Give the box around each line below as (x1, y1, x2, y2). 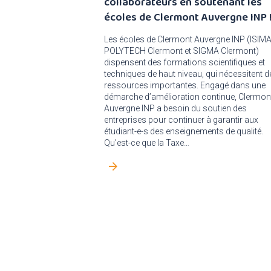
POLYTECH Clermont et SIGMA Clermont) (104, 46, 259, 56)
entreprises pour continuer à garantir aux (104, 115, 258, 125)
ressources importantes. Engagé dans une (104, 80, 266, 90)
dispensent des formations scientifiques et (104, 57, 265, 67)
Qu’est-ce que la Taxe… (104, 138, 189, 148)
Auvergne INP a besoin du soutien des (104, 103, 247, 113)
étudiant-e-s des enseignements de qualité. (104, 126, 263, 136)
